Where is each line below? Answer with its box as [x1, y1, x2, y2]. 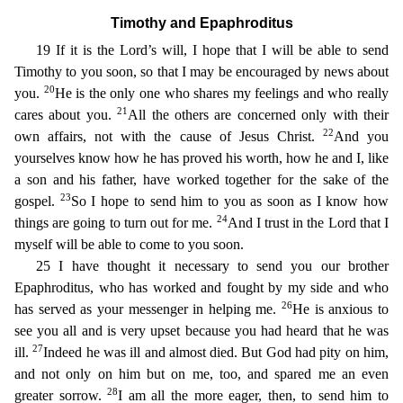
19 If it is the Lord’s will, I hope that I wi [36, 42, 286, 58]
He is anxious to [292, 301, 390, 317]
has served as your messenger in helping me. [14, 301, 282, 317]
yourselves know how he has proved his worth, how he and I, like [14, 150, 389, 166]
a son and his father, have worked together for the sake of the [14, 172, 389, 187]
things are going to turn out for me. [14, 215, 217, 230]
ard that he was [300, 323, 390, 338]
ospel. [22, 193, 60, 209]
